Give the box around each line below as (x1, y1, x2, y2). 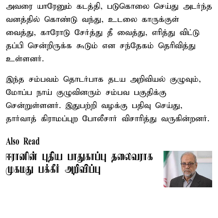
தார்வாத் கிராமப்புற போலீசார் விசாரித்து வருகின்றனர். (6, 113, 209, 124)
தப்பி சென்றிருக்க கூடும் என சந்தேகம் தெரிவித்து (6, 40, 196, 51)
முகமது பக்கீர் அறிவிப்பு (6, 163, 101, 176)
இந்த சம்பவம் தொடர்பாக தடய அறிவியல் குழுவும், (6, 74, 201, 85)
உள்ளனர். (6, 54, 44, 64)
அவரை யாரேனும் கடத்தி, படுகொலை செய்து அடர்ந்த (6, 1, 212, 12)
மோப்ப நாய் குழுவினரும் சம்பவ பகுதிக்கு (6, 87, 166, 98)
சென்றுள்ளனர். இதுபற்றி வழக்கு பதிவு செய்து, (6, 100, 182, 111)
